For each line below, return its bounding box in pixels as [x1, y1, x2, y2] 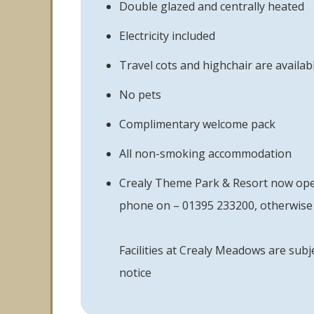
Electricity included [119, 28, 215, 43]
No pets [119, 87, 161, 102]
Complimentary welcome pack [119, 116, 275, 132]
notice [119, 265, 151, 280]
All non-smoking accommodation [119, 146, 292, 161]
